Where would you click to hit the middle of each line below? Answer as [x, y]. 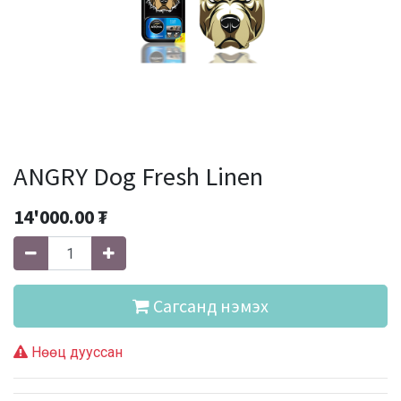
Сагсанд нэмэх [209, 306]
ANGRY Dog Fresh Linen [138, 177]
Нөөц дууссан [75, 353]
